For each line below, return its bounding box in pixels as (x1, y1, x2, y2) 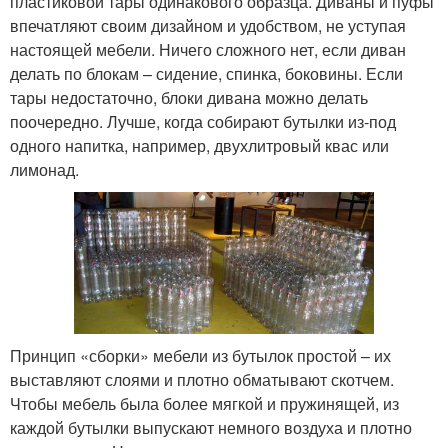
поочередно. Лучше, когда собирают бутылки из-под (10, 109, 396, 133)
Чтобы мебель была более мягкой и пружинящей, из (10, 392, 399, 416)
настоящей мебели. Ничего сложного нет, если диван (10, 37, 406, 61)
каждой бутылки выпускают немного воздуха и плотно (10, 416, 412, 440)
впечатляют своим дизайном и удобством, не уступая (10, 13, 406, 37)
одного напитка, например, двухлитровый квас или (10, 133, 389, 157)
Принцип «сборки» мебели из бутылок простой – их (10, 344, 391, 368)
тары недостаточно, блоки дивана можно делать (10, 85, 368, 109)
